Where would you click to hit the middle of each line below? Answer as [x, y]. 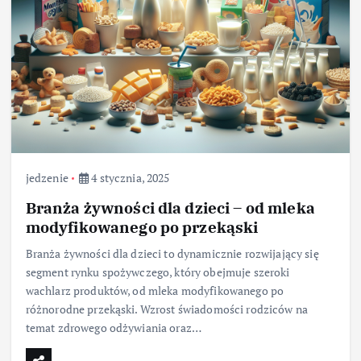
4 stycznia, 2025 [129, 177]
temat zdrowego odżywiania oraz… [114, 328]
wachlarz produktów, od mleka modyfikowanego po [155, 291]
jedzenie [47, 177]
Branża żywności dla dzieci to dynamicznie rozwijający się [172, 254]
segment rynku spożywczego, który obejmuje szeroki [158, 272]
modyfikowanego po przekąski [142, 227]
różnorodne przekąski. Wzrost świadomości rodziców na [166, 309]
